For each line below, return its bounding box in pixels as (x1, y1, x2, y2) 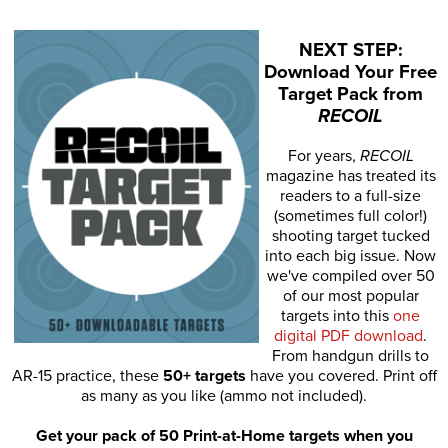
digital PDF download (274, 325, 423, 346)
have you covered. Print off (245, 365, 437, 386)
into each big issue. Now (265, 245, 436, 266)
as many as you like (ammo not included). (81, 385, 367, 406)
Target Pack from (278, 83, 423, 106)
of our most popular (282, 285, 419, 306)
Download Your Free (264, 61, 437, 84)
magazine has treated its (265, 165, 436, 186)
